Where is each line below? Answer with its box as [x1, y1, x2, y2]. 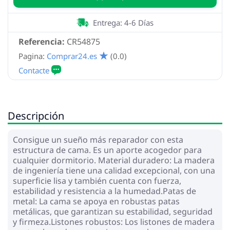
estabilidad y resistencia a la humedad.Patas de [13, 185, 196, 197]
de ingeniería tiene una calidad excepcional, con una [13, 164, 215, 176]
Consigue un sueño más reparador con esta [13, 133, 183, 145]
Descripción [8, 108, 64, 123]
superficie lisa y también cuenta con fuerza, [13, 175, 181, 186]
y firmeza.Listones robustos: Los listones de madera [13, 216, 215, 227]
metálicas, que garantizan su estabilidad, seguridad [13, 205, 213, 217]
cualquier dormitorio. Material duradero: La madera [13, 154, 215, 166]
